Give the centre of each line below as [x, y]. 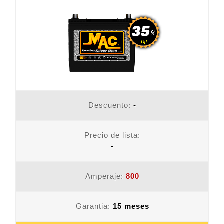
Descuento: [111, 105]
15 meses [131, 206]
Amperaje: [106, 176]
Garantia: [94, 206]
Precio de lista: [112, 135]
